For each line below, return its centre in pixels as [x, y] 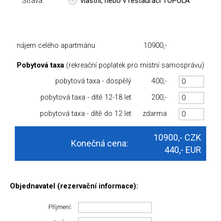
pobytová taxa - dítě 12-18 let [86, 97]
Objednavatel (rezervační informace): [74, 186]
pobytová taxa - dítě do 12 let [86, 113]
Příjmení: [60, 207]
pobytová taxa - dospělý [93, 81]
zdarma [155, 113]
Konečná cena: [100, 143]
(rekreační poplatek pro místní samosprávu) [134, 65]
